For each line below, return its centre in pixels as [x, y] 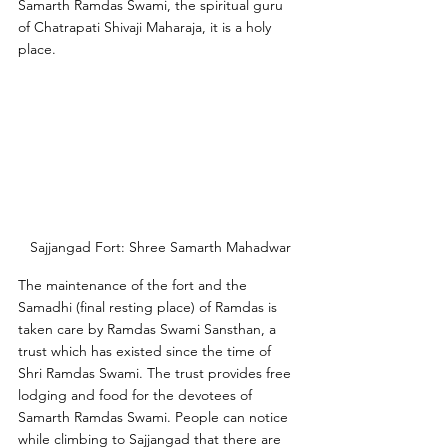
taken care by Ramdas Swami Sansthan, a [149, 328]
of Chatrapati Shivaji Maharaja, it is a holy [146, 26]
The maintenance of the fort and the [134, 284]
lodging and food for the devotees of [137, 394]
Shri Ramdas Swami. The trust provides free [156, 372]
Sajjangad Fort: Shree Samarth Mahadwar [160, 246]
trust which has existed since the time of [146, 350]
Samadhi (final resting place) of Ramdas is [149, 306]
